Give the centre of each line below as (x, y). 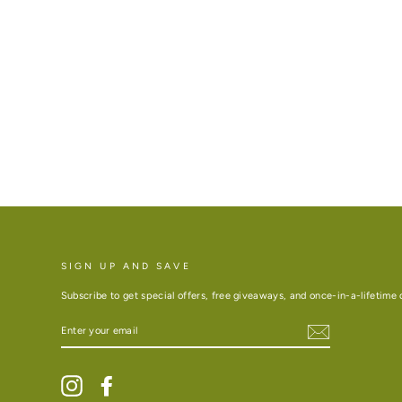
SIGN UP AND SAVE (126, 266)
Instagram (105, 380)
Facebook (140, 380)
